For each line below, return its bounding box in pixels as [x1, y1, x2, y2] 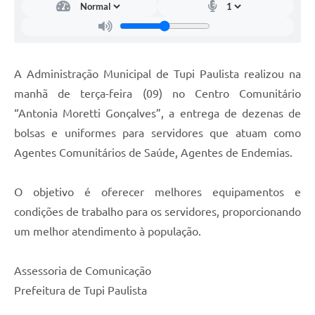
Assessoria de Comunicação [14, 264, 151, 277]
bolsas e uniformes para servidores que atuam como [14, 126, 301, 139]
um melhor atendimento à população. [14, 224, 201, 238]
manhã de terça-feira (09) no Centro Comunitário [14, 86, 301, 100]
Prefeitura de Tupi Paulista [14, 283, 147, 297]
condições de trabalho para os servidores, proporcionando [14, 205, 301, 218]
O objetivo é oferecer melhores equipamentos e [14, 185, 301, 198]
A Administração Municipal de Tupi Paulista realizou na [14, 67, 301, 80]
